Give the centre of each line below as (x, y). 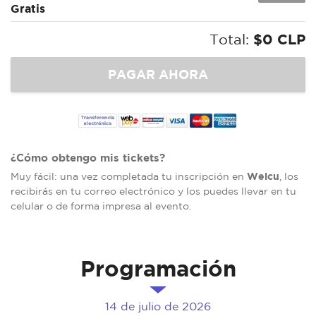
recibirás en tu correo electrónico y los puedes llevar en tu (153, 192)
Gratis (28, 9)
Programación (158, 269)
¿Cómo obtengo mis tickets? (88, 158)
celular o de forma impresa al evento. (101, 206)
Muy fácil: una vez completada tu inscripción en (129, 177)
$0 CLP (279, 39)
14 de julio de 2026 (158, 306)
